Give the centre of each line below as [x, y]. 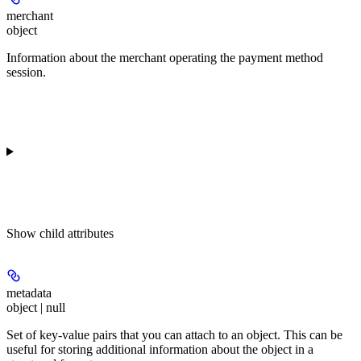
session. [26, 72]
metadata [29, 293]
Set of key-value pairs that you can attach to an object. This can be [174, 334]
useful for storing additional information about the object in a [160, 349]
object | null [36, 307]
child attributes [77, 233]
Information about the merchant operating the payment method [165, 57]
